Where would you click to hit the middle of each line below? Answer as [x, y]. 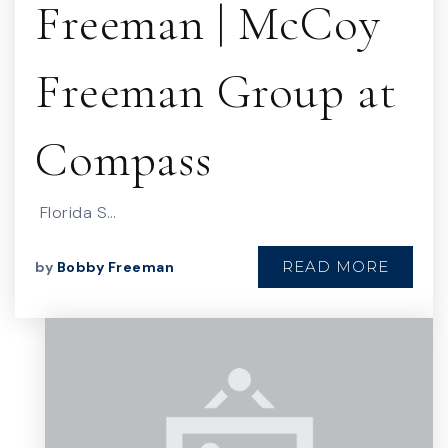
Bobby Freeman [115, 267]
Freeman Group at [216, 91]
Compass [123, 159]
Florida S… [76, 212]
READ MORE [335, 266]
